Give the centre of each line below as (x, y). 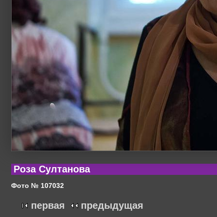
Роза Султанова (52, 169)
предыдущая (112, 206)
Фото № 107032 (38, 185)
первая (48, 206)
